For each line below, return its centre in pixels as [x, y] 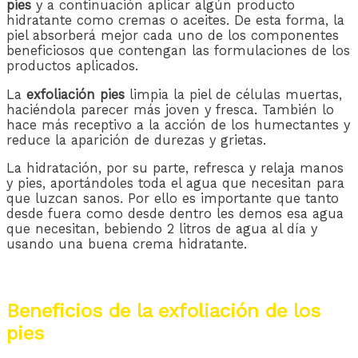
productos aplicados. [72, 66]
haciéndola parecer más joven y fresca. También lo [170, 109]
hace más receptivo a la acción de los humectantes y [178, 125]
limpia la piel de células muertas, [233, 94]
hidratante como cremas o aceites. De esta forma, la [175, 21]
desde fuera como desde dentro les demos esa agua [175, 214]
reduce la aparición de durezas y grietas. [136, 140]
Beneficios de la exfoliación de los [163, 310]
